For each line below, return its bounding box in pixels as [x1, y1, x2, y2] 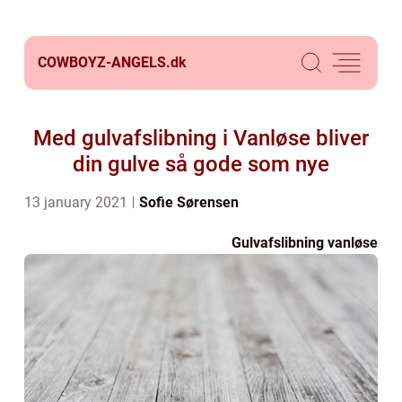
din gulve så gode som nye [73, 152, 329, 177]
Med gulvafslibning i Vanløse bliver [33, 126, 369, 151]
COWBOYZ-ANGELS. [38, 54, 170, 71]
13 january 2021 [24, 194, 131, 211]
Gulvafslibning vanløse [232, 234, 378, 251]
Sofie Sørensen [139, 194, 239, 211]
